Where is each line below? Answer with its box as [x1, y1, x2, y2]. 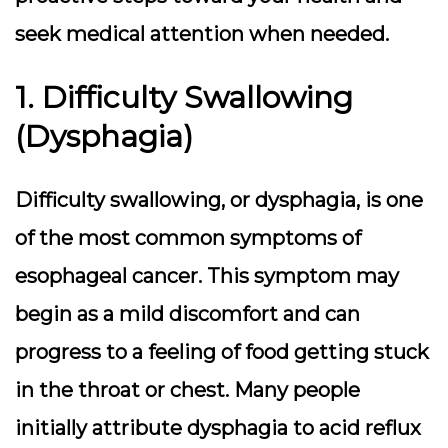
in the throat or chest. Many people [15, 378, 360, 402]
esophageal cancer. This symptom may [15, 264, 399, 288]
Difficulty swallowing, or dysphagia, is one [15, 188, 423, 212]
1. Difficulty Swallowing [15, 79, 353, 116]
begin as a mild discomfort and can [15, 302, 360, 326]
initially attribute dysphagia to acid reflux [15, 416, 421, 440]
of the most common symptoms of [15, 226, 361, 250]
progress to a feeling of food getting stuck [15, 340, 429, 364]
